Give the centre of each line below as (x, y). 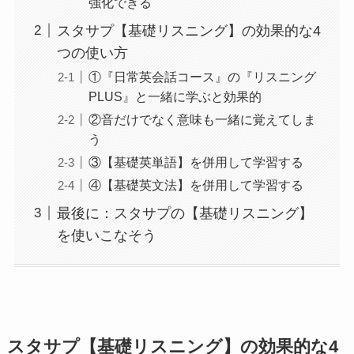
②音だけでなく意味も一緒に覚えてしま (202, 119)
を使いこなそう (106, 235)
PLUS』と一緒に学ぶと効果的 (175, 96)
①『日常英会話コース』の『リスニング (202, 76)
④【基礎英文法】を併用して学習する (196, 185)
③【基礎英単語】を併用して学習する (196, 162)
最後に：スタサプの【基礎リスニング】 (185, 213)
